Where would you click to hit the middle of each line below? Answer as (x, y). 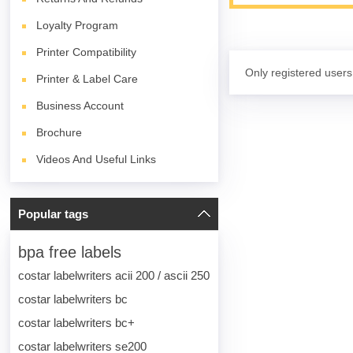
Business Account (80, 106)
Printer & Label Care (87, 79)
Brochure (59, 132)
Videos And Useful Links (97, 159)
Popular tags (54, 214)
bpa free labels (70, 252)
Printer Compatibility (87, 52)
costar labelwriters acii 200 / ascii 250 (114, 275)
